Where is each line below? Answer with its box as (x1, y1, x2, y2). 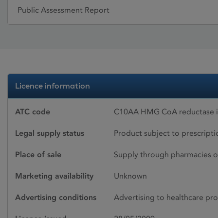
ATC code (15, 107, 50, 116)
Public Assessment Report (18, 5, 109, 15)
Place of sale (15, 149, 61, 159)
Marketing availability (15, 171, 93, 181)
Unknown (114, 171, 147, 181)
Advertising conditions (15, 192, 96, 202)
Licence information (15, 80, 90, 91)
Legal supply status (15, 128, 84, 138)
